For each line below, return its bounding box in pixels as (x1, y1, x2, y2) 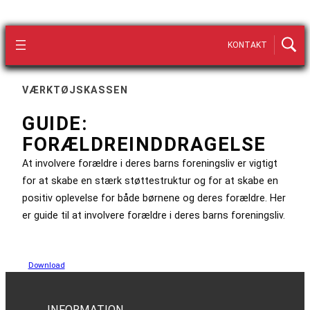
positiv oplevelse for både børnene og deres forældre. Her (22, 192, 286, 203)
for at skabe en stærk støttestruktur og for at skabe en (22, 174, 278, 186)
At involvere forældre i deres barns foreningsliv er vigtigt (22, 157, 277, 169)
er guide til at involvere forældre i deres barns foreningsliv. (22, 209, 285, 221)
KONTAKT (228, 40, 267, 51)
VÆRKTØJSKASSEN (22, 84, 128, 95)
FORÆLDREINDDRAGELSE (22, 133, 266, 156)
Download (28, 259, 65, 270)
